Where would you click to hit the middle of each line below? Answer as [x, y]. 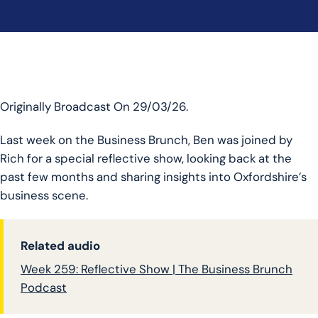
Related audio [60, 246]
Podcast [44, 287]
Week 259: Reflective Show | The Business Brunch [157, 269]
